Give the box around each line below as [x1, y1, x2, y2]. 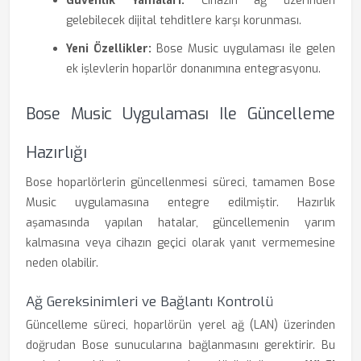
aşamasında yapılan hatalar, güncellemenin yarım [26, 215, 335, 230]
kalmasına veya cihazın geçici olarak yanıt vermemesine [26, 235, 335, 251]
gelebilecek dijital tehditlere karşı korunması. [66, 13, 301, 28]
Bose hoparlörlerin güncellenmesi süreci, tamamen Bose [26, 175, 335, 190]
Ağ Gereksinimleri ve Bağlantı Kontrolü [26, 293, 273, 311]
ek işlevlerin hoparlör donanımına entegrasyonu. [66, 61, 321, 77]
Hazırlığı [26, 142, 87, 164]
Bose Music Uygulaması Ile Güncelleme [26, 103, 335, 125]
